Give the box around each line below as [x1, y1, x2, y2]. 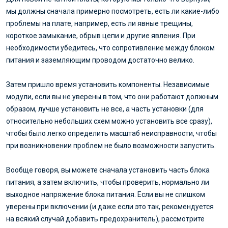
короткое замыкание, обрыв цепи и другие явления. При [6, 31, 195, 40]
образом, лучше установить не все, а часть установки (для [6, 104, 204, 113]
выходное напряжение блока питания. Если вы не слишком [6, 190, 205, 198]
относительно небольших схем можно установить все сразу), [6, 117, 212, 125]
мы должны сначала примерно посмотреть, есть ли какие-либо [6, 7, 219, 15]
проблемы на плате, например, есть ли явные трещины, [6, 19, 193, 27]
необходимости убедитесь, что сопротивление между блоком [6, 43, 215, 52]
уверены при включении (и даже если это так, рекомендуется [6, 202, 214, 211]
